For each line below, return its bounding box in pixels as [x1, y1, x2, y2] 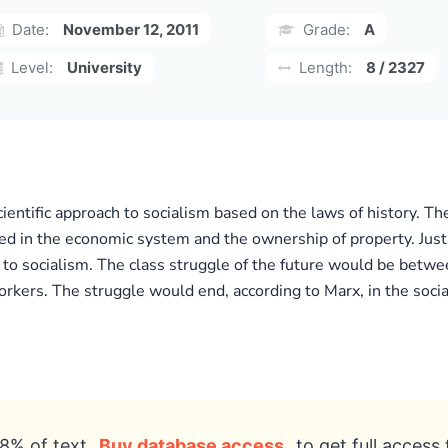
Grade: [299, 20, 350, 39]
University [67, 58, 142, 77]
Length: [295, 58, 352, 77]
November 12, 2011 [63, 20, 199, 39]
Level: [7, 58, 53, 77]
